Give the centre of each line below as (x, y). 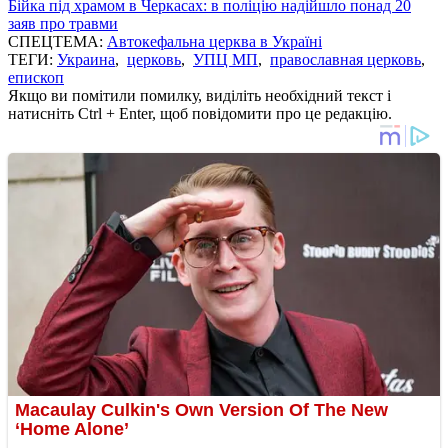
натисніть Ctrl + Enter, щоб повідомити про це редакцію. (200, 113)
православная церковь (345, 59)
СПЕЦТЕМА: (57, 41)
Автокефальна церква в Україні (214, 41)
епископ (36, 77)
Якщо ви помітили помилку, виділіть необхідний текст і (199, 95)
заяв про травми (63, 23)
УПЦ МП (225, 59)
